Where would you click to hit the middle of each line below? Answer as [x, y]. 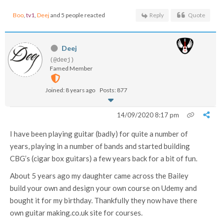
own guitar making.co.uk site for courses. [76, 213]
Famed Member [71, 68]
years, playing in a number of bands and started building [100, 146]
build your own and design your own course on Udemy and [103, 188]
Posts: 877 [113, 90]
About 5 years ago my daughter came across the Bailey [99, 176]
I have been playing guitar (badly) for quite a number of [99, 134]
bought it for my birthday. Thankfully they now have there [104, 200]
